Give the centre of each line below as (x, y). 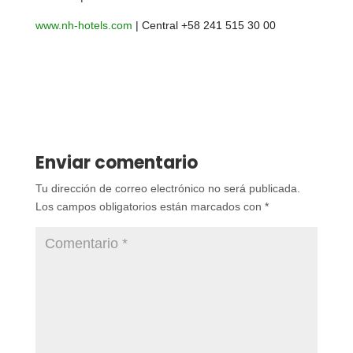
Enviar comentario (116, 163)
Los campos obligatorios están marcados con (150, 206)
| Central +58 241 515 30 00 (204, 25)
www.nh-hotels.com (84, 25)
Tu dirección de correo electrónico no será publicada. (167, 188)
